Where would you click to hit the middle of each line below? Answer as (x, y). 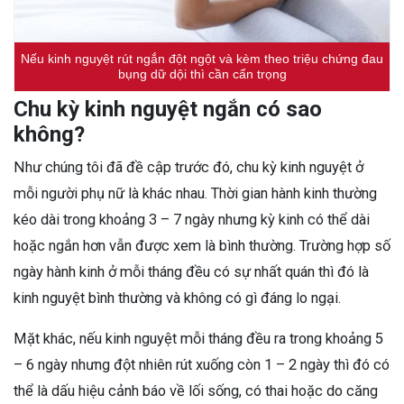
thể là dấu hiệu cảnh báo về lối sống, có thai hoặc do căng (196, 390)
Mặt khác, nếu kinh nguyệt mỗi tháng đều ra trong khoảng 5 (198, 338)
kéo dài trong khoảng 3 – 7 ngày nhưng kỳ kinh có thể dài (192, 219)
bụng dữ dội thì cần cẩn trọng (202, 73)
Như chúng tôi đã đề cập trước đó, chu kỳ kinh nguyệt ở (188, 167)
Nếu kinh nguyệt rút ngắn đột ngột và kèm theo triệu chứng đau (202, 58)
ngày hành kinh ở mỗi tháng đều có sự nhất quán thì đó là (191, 271)
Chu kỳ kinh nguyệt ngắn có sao (168, 109)
